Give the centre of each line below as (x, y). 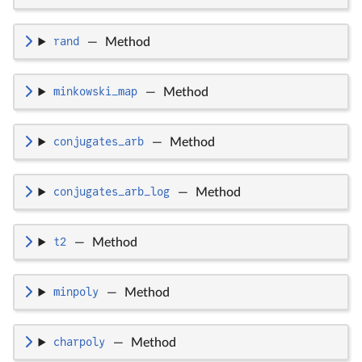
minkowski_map (95, 92)
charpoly (79, 342)
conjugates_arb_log (111, 192)
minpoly (76, 292)
